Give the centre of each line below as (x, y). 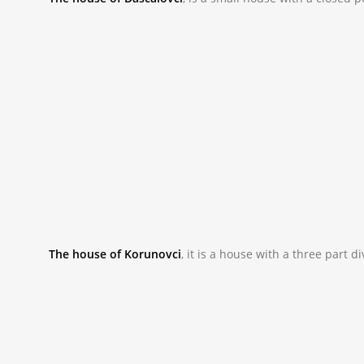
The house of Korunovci (115, 253)
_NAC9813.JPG (102, 34)
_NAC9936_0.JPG (110, 289)
